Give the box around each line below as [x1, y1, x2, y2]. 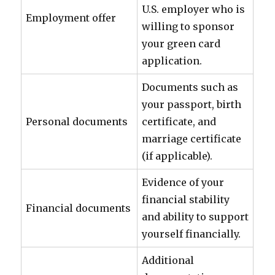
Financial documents [26, 202, 131, 214]
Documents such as [142, 81, 239, 93]
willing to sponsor [142, 20, 235, 33]
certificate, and [142, 115, 217, 128]
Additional [142, 254, 195, 266]
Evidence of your [142, 176, 225, 188]
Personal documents [26, 115, 128, 128]
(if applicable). [142, 150, 213, 162]
